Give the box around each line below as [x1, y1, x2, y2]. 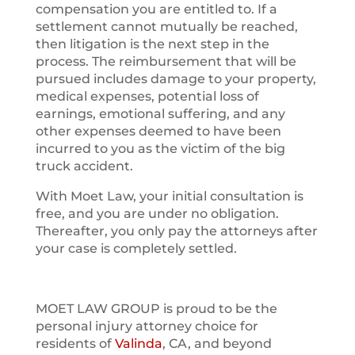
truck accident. [35, 158, 133, 174]
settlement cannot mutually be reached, [35, 19, 298, 34]
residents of [35, 336, 115, 351]
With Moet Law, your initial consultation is [35, 189, 303, 204]
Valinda [114, 336, 162, 351]
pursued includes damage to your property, [35, 71, 316, 86]
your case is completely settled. [35, 241, 237, 256]
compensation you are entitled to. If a [35, 2, 277, 17]
